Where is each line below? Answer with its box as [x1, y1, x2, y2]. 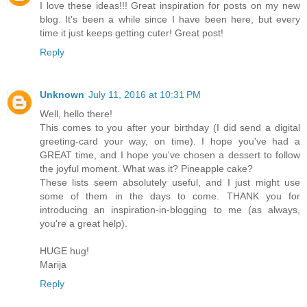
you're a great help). [40, 218, 127, 230]
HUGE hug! [40, 245, 89, 257]
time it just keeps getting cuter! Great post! [40, 27, 223, 39]
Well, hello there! [40, 108, 112, 120]
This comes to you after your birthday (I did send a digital [40, 122, 300, 134]
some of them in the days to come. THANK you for [40, 191, 300, 202]
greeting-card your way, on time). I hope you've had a [40, 136, 300, 147]
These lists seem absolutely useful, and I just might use [40, 177, 300, 188]
